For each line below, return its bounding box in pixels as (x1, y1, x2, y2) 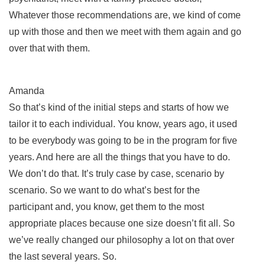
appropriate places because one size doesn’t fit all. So (9, 218, 235, 228)
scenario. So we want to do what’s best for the (9, 185, 200, 195)
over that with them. (9, 43, 92, 53)
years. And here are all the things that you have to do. (9, 151, 230, 162)
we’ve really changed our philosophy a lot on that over (9, 234, 234, 245)
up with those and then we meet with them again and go (9, 26, 241, 37)
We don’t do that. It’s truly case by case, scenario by (9, 168, 224, 179)
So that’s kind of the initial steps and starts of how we (9, 102, 229, 112)
